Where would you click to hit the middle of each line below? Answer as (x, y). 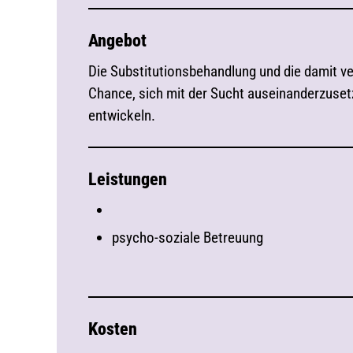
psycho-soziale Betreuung (188, 238)
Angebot (117, 41)
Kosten (113, 329)
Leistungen (128, 179)
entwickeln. (122, 115)
